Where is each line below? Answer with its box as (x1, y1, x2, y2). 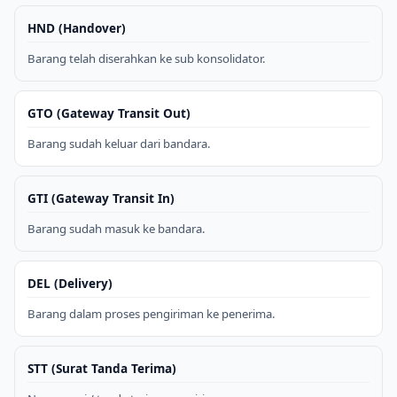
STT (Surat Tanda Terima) (27, 359, 176, 377)
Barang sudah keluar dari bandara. (27, 135, 211, 152)
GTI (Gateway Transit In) (27, 189, 175, 206)
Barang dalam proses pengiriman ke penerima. (27, 305, 276, 322)
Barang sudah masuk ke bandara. (27, 220, 206, 237)
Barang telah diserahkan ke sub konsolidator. (27, 50, 266, 66)
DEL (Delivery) (27, 274, 113, 292)
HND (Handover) (27, 19, 126, 36)
